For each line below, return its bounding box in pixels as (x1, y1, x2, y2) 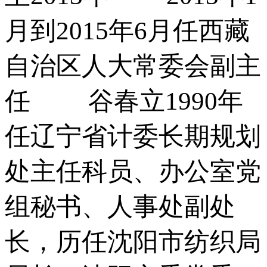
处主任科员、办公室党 (5, 157, 261, 185)
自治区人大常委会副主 (5, 51, 261, 80)
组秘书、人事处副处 (5, 192, 235, 221)
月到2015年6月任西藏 (5, 16, 250, 45)
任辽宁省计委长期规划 (5, 122, 261, 150)
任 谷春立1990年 (5, 86, 243, 115)
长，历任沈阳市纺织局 (5, 227, 261, 256)
